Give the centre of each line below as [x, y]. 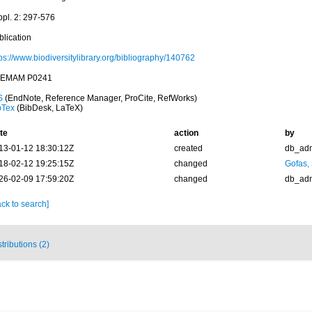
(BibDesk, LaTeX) [48, 108]
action [186, 133]
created [188, 148]
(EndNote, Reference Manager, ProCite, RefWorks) [100, 98]
